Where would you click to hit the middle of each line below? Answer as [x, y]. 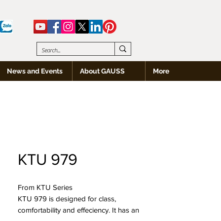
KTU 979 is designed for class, [67, 199]
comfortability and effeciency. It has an [78, 210]
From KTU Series [45, 187]
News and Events [35, 71]
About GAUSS [102, 71]
